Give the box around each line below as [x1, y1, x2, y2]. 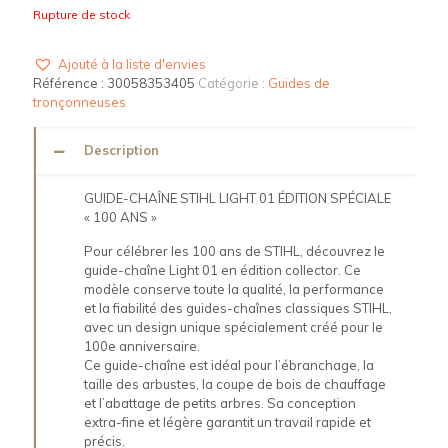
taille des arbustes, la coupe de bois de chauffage [84, 376, 386, 393]
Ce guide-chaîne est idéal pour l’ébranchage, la [84, 357, 374, 374]
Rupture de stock [33, 6, 130, 22]
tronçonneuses [33, 94, 126, 111]
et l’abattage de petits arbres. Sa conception [84, 395, 356, 412]
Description [84, 142, 159, 159]
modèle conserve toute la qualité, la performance [84, 281, 384, 298]
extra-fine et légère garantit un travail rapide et [84, 414, 371, 431]
